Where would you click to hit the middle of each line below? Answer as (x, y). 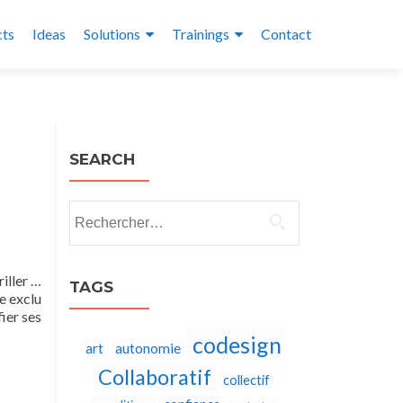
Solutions (112, 34)
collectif (246, 380)
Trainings (201, 34)
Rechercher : (107, 210)
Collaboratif (154, 377)
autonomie (148, 348)
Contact (286, 34)
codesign (237, 345)
